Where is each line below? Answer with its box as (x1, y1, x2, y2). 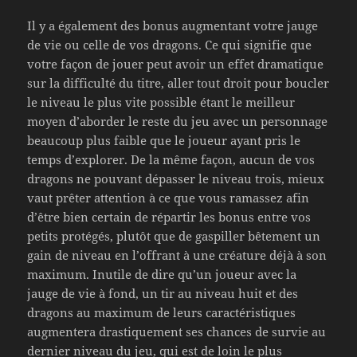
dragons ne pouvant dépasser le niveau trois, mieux (27, 171, 325, 187)
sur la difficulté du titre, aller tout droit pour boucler (27, 75, 330, 92)
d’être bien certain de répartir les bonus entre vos (27, 209, 312, 226)
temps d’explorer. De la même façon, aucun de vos (27, 151, 316, 168)
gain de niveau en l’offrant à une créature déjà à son (27, 247, 328, 264)
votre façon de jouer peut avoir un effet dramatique (27, 56, 324, 73)
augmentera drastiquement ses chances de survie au (27, 324, 327, 340)
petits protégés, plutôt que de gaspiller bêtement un (27, 228, 321, 245)
